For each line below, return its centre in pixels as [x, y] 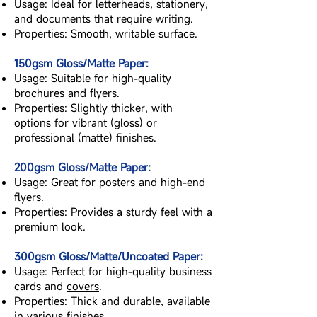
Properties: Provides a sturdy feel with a [113, 212]
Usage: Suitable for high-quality [93, 78]
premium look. [50, 226]
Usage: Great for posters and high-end [110, 182]
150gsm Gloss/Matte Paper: [81, 63]
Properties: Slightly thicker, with [93, 108]
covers [83, 286]
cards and [40, 286]
